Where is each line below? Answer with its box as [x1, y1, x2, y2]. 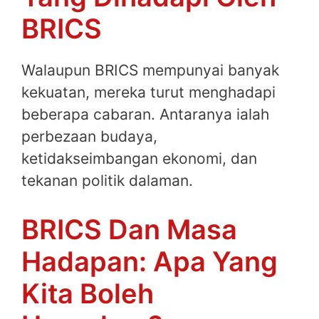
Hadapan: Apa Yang [21, 245, 278, 278]
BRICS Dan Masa [21, 213, 237, 246]
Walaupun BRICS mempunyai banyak [21, 61, 279, 79]
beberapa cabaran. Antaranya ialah [21, 105, 269, 123]
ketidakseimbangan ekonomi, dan [21, 149, 257, 167]
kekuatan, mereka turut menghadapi [21, 83, 276, 101]
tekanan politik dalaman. [21, 171, 193, 189]
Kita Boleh [21, 277, 154, 310]
